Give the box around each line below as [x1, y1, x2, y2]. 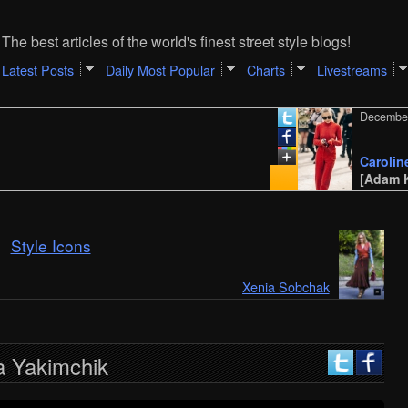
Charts [246, 60, 285, 79]
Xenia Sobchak [241, 277, 330, 296]
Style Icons [10, 234, 91, 257]
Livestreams [316, 60, 387, 79]
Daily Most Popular [105, 60, 215, 79]
